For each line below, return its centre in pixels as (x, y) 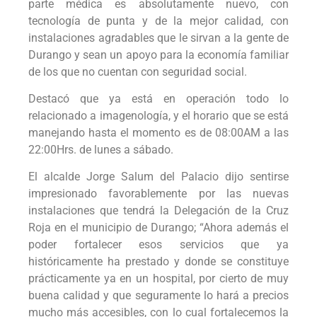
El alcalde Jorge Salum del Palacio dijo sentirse (158, 177)
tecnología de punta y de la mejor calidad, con (158, 21)
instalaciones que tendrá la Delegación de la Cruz (158, 211)
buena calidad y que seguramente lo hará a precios (158, 296)
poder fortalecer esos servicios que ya (158, 245)
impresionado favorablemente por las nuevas (158, 194)
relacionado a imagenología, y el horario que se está (158, 115)
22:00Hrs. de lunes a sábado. (101, 149)
